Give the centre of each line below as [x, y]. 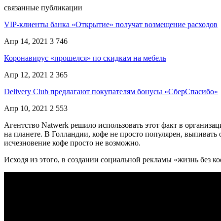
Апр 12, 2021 [26, 74]
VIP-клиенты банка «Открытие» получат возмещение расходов [111, 24]
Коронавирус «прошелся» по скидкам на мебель [85, 58]
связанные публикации [43, 7]
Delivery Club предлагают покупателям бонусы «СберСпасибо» [111, 91]
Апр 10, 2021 [26, 108]
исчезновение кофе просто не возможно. [72, 143]
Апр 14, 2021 [26, 41]
